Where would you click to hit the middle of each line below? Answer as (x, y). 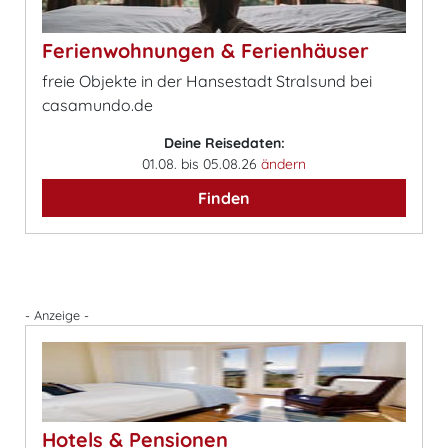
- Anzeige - (57, 315)
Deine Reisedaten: (224, 143)
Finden (224, 198)
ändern (283, 164)
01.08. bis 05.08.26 (201, 164)
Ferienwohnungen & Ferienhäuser (205, 50)
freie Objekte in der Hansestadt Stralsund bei (207, 81)
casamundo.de (97, 105)
